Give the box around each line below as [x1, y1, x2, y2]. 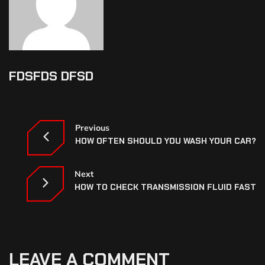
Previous [75, 122, 109, 134]
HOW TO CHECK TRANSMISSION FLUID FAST [75, 182, 256, 193]
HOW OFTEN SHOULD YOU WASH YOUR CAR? [75, 135, 256, 147]
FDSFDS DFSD [9, 67, 93, 85]
